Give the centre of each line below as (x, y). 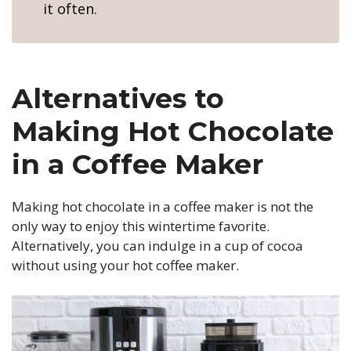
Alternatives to (118, 98)
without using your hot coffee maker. (125, 265)
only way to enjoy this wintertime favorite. (141, 226)
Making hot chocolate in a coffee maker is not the (163, 206)
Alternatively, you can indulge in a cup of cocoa (157, 246)
